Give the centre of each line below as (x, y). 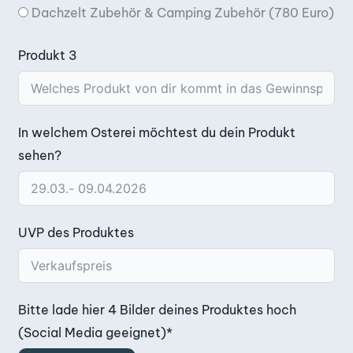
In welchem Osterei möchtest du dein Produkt (157, 132)
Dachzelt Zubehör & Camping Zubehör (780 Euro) (183, 12)
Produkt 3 (48, 55)
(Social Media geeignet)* (95, 332)
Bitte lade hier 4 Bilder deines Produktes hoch (157, 309)
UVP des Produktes (76, 232)
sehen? (40, 155)
